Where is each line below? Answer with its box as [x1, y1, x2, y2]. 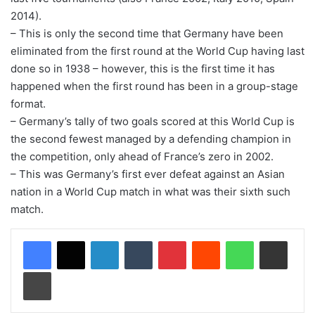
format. [11, 96, 46, 110]
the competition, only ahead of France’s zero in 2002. [11, 149, 274, 163]
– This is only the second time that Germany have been [11, 26, 283, 40]
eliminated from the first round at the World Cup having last [11, 44, 304, 58]
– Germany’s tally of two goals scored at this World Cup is [11, 114, 295, 128]
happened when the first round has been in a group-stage [11, 79, 298, 93]
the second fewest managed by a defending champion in [11, 131, 291, 146]
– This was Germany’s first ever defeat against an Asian [11, 167, 285, 181]
